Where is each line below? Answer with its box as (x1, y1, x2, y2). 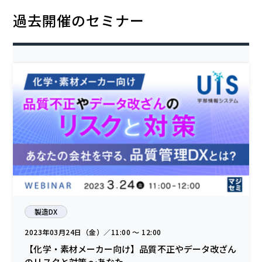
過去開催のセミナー (13, 10, 145, 31)
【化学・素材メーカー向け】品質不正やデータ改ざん (25, 243, 237, 256)
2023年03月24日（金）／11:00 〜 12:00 (25, 227, 161, 237)
